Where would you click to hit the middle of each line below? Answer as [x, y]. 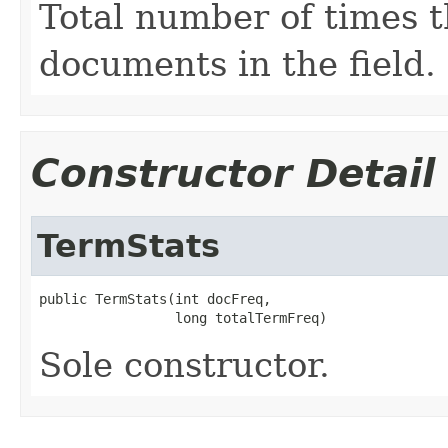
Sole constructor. [184, 364]
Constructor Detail [233, 173]
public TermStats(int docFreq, [155, 298]
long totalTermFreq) [183, 317]
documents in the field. [237, 63]
